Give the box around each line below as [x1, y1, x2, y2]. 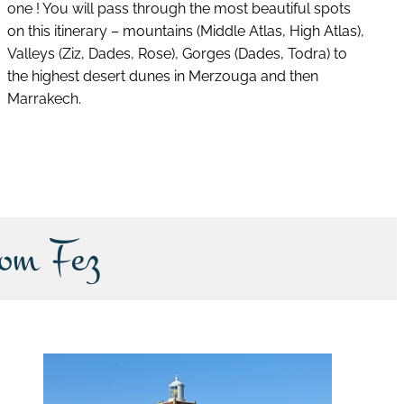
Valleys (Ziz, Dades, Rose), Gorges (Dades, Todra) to [7, 44, 347, 62]
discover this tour [134, 137, 251, 155]
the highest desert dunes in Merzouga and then [7, 67, 318, 85]
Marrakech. [7, 89, 81, 107]
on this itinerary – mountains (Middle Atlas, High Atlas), [7, 22, 364, 40]
